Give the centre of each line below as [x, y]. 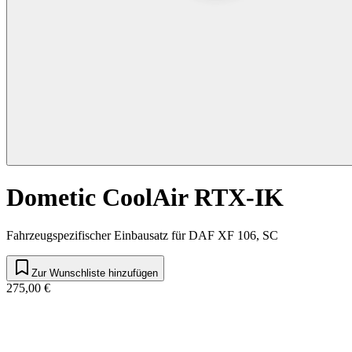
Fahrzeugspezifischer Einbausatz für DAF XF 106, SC [142, 236]
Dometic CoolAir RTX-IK [145, 197]
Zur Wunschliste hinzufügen [95, 273]
